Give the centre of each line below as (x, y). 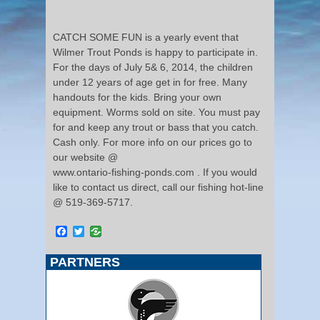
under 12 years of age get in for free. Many (150, 82)
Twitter (101, 231)
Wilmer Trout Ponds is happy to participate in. (155, 52)
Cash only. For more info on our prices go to (152, 142)
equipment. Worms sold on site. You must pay (156, 112)
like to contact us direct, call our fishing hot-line (158, 187)
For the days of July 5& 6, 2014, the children (153, 67)
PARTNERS (85, 262)
